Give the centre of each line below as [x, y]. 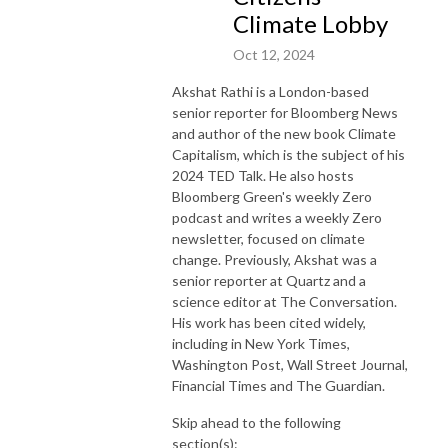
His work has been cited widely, [269, 322]
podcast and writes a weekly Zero [277, 217]
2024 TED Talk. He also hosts [263, 175]
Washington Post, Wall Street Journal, [290, 364]
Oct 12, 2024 [274, 54]
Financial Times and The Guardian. [278, 385]
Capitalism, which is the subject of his [288, 154]
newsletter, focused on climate [268, 238]
